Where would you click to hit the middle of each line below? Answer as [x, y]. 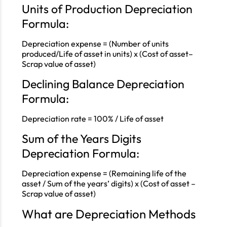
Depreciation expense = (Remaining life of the [104, 173]
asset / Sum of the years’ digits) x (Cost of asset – [108, 183]
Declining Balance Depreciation [103, 84]
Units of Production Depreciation [107, 9]
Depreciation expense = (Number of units [95, 44]
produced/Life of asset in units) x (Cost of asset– [107, 54]
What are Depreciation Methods [108, 214]
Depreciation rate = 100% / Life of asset [92, 119]
